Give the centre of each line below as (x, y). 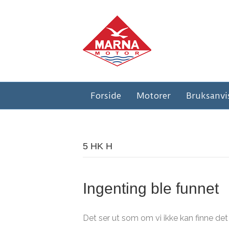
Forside (106, 96)
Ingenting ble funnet (151, 188)
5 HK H (98, 146)
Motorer (154, 96)
